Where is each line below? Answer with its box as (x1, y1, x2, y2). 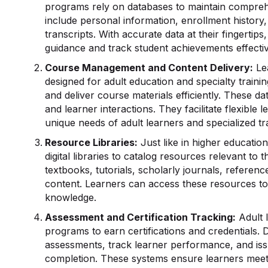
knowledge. (45, 191, 97, 203)
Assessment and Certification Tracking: (45, 211, 236, 223)
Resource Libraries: (45, 136, 138, 148)
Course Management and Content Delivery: (45, 62, 254, 74)
